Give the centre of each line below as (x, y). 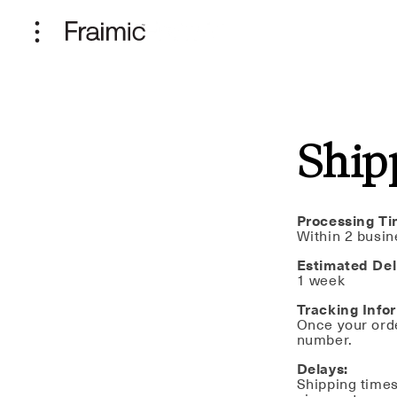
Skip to (49, 11)
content (52, 27)
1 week (321, 281)
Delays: (322, 370)
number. (324, 341)
